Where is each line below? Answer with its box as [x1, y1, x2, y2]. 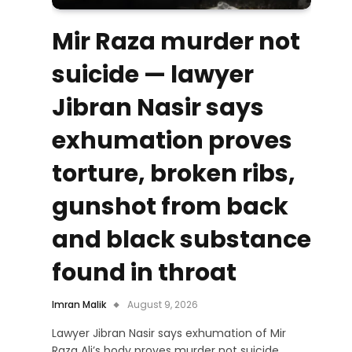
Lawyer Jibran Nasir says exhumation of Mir [52, 324, 286, 341]
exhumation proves [52, 123, 292, 157]
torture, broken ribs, [52, 156, 295, 190]
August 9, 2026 [127, 297, 198, 311]
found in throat [52, 255, 236, 289]
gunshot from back [52, 189, 288, 223]
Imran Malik [52, 297, 106, 311]
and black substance [52, 222, 311, 256]
